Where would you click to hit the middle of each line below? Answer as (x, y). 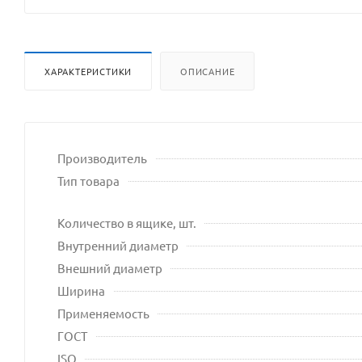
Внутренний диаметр (118, 245)
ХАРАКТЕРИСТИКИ (88, 71)
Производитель (102, 158)
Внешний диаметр (110, 267)
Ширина (81, 290)
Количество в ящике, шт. (127, 222)
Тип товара (88, 180)
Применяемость (103, 313)
